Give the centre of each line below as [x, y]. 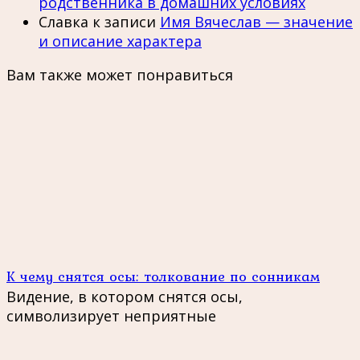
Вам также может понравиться [120, 75]
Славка [63, 22]
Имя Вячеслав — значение [256, 22]
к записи [124, 22]
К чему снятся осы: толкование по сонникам [163, 276]
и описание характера [120, 41]
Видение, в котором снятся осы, [125, 297]
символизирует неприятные [111, 316]
